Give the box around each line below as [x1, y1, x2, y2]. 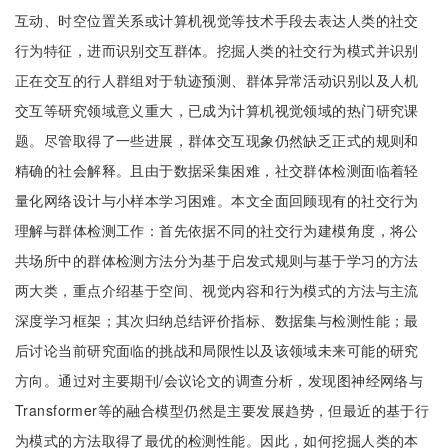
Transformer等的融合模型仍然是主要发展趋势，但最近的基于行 [15, 400, 430, 420]
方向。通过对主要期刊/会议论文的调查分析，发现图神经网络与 [15, 370, 424, 390]
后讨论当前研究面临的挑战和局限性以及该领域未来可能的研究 [15, 340, 419, 360]
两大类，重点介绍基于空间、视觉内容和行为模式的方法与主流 [15, 280, 419, 300]
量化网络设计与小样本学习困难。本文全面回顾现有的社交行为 [15, 190, 419, 210]
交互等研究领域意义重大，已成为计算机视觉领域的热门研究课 [15, 100, 419, 120]
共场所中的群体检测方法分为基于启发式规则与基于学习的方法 [15, 250, 419, 270]
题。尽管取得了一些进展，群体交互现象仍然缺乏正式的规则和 [15, 130, 419, 150]
